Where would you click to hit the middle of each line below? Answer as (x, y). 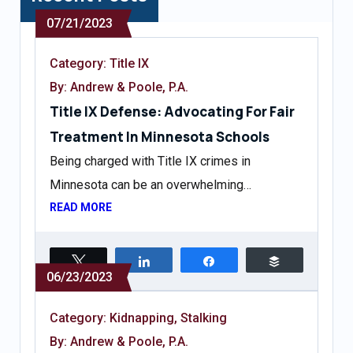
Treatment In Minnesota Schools (160, 137)
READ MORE (81, 208)
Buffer (306, 261)
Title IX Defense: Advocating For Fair (173, 112)
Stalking (204, 318)
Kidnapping (142, 318)
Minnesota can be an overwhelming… (151, 185)
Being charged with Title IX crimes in (150, 162)
